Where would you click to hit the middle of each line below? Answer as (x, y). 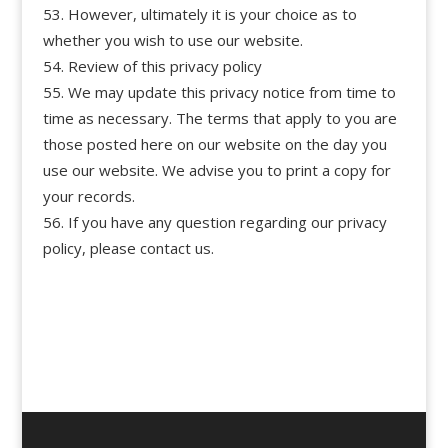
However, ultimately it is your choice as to (212, 13)
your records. (88, 195)
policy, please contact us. (128, 247)
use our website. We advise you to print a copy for (216, 169)
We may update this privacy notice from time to (231, 91)
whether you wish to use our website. (172, 39)
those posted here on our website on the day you (214, 143)
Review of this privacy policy (164, 65)
